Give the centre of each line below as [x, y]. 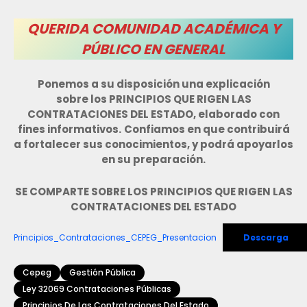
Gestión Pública [102, 273]
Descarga [266, 238]
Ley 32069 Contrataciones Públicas [97, 289]
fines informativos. [69, 130]
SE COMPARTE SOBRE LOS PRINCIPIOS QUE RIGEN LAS [153, 192]
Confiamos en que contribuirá [207, 130]
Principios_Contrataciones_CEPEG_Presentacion [115, 238]
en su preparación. [153, 160]
